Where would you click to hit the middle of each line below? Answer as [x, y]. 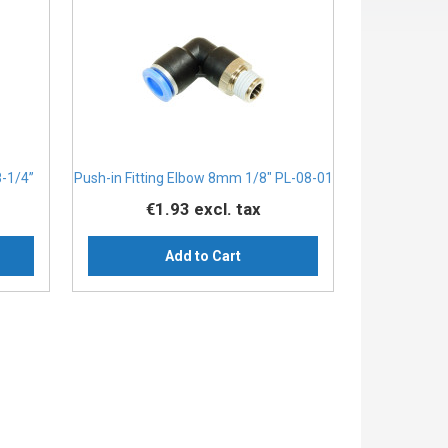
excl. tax [227, 209]
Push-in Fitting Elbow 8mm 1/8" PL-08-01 [203, 178]
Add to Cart [203, 256]
